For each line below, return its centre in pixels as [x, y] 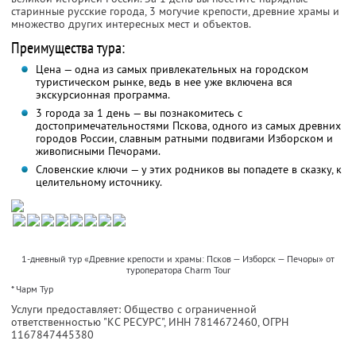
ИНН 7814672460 [213, 322]
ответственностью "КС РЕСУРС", [90, 322]
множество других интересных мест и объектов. [131, 24]
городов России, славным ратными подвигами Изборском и [184, 139]
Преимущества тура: [68, 48]
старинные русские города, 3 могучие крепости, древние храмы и [175, 12]
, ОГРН [273, 322]
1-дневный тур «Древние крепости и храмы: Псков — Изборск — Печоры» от [178, 259]
